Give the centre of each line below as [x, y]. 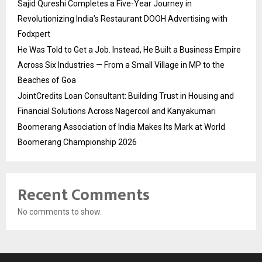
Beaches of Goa [47, 80]
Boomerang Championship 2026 [77, 142]
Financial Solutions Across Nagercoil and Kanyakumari [117, 111]
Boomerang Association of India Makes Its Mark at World [121, 127]
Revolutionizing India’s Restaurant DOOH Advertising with [123, 18]
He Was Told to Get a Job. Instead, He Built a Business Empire [129, 49]
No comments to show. [60, 211]
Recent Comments [84, 195]
